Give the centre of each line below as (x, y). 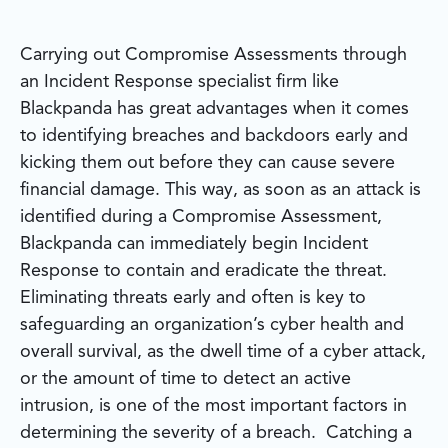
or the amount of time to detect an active (185, 379)
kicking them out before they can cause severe (207, 163)
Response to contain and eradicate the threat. (203, 271)
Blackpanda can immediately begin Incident (194, 244)
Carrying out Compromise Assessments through (213, 55)
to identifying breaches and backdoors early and (214, 136)
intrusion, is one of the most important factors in (213, 406)
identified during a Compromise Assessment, (201, 217)
